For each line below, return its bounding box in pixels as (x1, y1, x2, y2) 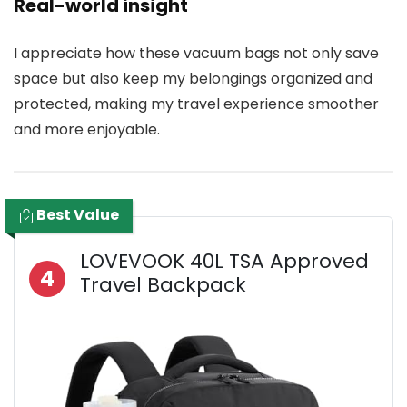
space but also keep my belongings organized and (14, 68, 372, 90)
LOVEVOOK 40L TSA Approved (80, 247, 369, 276)
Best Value (34, 204, 119, 226)
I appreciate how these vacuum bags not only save (14, 43, 379, 65)
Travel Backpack (80, 271, 246, 300)
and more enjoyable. (14, 119, 160, 141)
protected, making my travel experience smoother (14, 94, 379, 115)
